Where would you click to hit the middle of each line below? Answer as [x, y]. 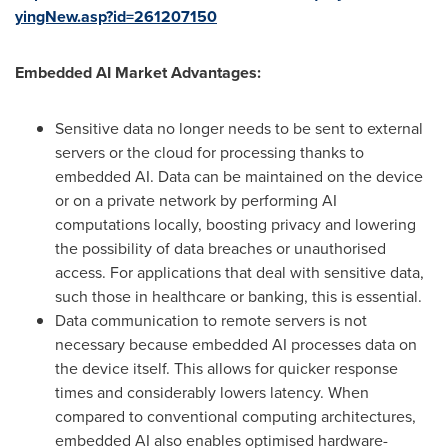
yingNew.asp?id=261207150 [116, 16]
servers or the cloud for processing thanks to [209, 152]
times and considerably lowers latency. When [212, 392]
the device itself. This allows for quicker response [226, 368]
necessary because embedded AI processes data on [236, 344]
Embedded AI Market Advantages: [138, 72]
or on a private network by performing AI [196, 200]
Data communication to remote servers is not [211, 320]
